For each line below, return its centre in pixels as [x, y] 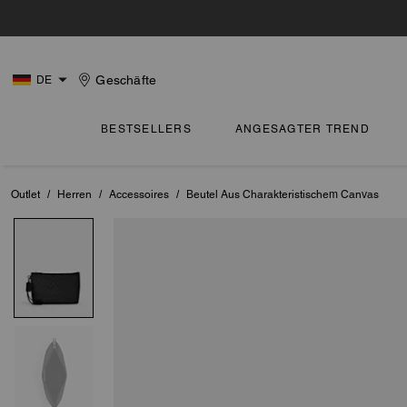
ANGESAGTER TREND [302, 129]
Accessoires [139, 194]
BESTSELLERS [146, 129]
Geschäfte [126, 80]
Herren [74, 194]
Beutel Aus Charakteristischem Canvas [283, 194]
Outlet [25, 194]
